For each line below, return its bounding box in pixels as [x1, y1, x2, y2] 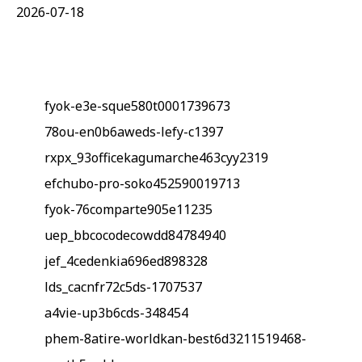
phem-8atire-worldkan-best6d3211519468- [44, 330, 306, 347]
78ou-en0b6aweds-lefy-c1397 [44, 123, 223, 141]
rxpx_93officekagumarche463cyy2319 [44, 149, 268, 166]
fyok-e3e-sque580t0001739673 [44, 97, 230, 115]
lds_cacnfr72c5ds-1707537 [44, 278, 202, 296]
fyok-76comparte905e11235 [44, 200, 213, 218]
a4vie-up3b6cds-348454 [44, 304, 188, 322]
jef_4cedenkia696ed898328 [44, 252, 208, 270]
